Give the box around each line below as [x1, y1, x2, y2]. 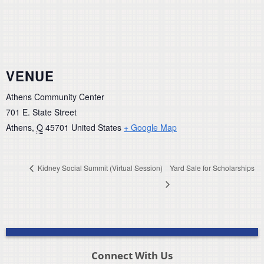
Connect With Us [91, 248, 173, 262]
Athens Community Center [6, 90, 104, 103]
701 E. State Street [6, 105, 77, 118]
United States [71, 121, 121, 133]
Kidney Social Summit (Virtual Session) [36, 163, 163, 173]
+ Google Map [124, 121, 177, 133]
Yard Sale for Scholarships [169, 163, 255, 173]
